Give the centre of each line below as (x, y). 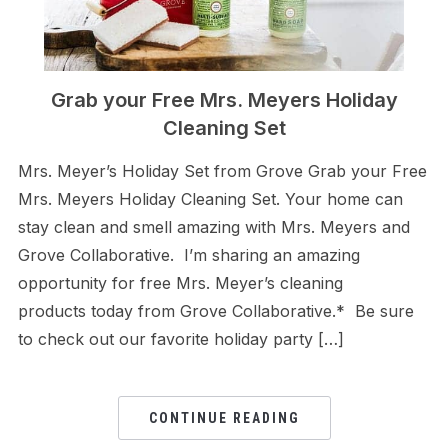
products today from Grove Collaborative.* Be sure (215, 311)
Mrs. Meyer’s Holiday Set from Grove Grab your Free (222, 171)
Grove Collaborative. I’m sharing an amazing (188, 255)
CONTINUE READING (224, 418)
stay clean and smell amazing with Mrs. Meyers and (213, 227)
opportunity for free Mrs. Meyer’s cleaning (180, 283)
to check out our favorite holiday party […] (180, 339)
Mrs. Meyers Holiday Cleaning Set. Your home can (210, 199)
